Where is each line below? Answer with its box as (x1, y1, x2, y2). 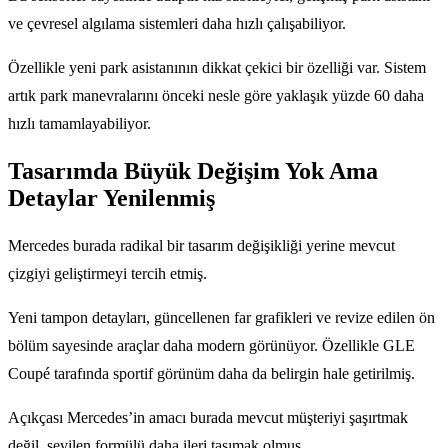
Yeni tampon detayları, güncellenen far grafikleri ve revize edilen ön (8, 308, 435, 326)
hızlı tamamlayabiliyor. (8, 114, 151, 132)
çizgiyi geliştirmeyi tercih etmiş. (8, 264, 207, 282)
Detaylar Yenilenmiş (8, 184, 215, 211)
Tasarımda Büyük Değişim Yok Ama (8, 157, 378, 184)
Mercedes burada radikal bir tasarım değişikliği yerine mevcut (8, 236, 395, 254)
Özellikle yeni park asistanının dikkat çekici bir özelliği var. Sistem (8, 58, 426, 76)
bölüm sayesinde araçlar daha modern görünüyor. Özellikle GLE (8, 336, 415, 354)
